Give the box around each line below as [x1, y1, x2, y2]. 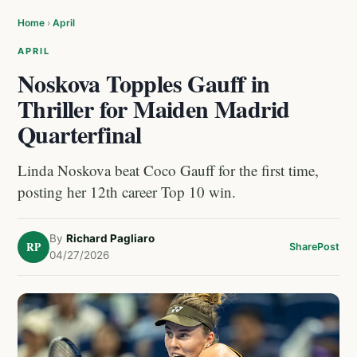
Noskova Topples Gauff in [18, 65, 270, 100]
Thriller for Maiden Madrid [18, 91, 290, 126]
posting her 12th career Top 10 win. [18, 182, 236, 202]
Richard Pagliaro [66, 232, 155, 245]
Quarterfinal [18, 116, 142, 151]
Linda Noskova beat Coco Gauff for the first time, [18, 160, 319, 180]
